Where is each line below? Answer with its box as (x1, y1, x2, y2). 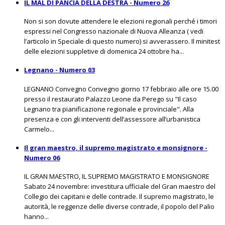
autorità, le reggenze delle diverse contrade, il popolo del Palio (24, 202, 214, 211)
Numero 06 (24, 153, 60, 162)
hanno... (24, 212, 49, 221)
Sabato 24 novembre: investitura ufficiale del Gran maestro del (24, 182, 215, 191)
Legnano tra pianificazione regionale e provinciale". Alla (24, 104, 194, 114)
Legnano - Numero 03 (24, 65, 95, 75)
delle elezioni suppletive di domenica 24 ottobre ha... (24, 47, 184, 56)
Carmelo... (24, 124, 54, 134)
